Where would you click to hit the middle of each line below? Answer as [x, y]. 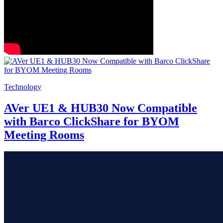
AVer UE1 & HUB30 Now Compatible [101, 108]
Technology [23, 87]
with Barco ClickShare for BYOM [92, 121]
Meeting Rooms [44, 135]
